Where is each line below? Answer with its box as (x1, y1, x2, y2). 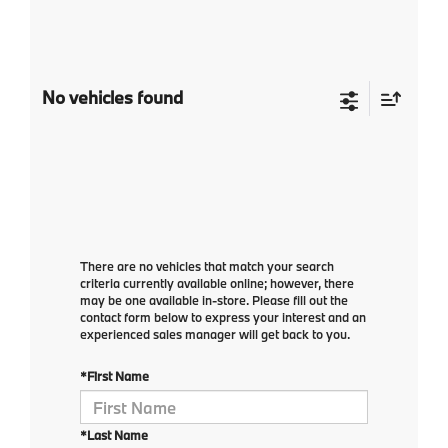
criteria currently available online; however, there (80, 275, 354, 292)
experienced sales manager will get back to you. (80, 326, 350, 343)
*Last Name (80, 427, 148, 444)
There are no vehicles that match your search (80, 258, 334, 275)
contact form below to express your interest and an (80, 309, 366, 326)
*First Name (80, 368, 149, 385)
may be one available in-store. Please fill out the (80, 292, 348, 309)
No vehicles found (42, 86, 183, 110)
